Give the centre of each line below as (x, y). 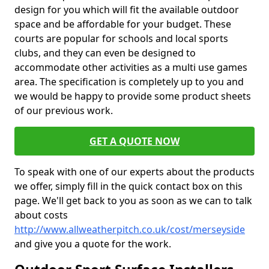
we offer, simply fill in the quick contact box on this (128, 186)
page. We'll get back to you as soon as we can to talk (133, 201)
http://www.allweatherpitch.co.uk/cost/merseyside (130, 229)
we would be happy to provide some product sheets (133, 96)
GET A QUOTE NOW (134, 141)
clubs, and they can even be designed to (105, 53)
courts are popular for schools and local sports (121, 38)
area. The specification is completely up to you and (129, 82)
